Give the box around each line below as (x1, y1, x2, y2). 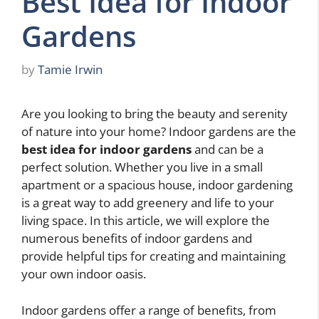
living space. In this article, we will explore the (21, 212, 270, 229)
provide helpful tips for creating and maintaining (21, 248, 286, 265)
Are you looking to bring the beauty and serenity (21, 105, 288, 122)
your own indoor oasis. (21, 266, 146, 283)
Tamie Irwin (38, 61, 103, 78)
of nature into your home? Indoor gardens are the (21, 123, 296, 140)
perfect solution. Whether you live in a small (21, 159, 263, 176)
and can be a (192, 141, 263, 158)
